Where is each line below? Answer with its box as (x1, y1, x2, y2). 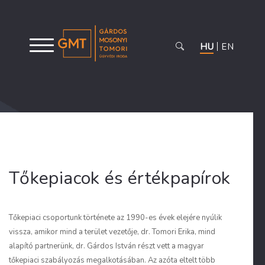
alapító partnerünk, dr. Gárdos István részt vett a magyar (9, 241, 204, 251)
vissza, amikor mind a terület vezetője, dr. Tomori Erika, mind (9, 227, 215, 237)
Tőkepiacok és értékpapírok (9, 166, 231, 190)
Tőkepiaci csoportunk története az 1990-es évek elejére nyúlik (9, 212, 222, 223)
